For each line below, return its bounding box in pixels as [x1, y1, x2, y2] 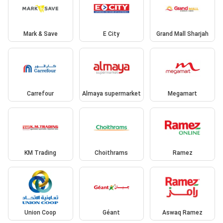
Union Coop [24, 209, 57, 216]
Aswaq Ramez [162, 209, 203, 216]
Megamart [168, 90, 198, 97]
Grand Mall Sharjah [156, 30, 209, 38]
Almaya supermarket [82, 90, 141, 97]
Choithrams [95, 149, 128, 157]
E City [103, 30, 120, 38]
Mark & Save [23, 30, 58, 38]
